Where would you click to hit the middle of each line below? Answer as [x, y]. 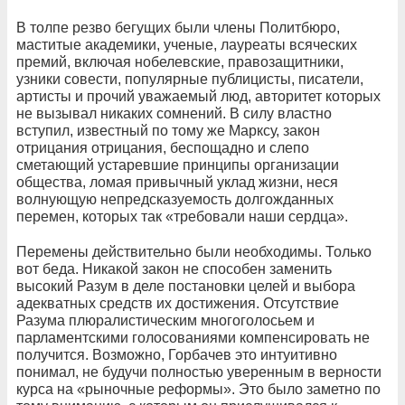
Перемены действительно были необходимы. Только [194, 251]
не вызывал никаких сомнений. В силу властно [174, 113]
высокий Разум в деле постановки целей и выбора [186, 286]
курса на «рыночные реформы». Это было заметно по [198, 389]
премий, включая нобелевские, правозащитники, [180, 61]
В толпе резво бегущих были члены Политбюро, [178, 27]
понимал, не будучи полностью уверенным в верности [199, 372]
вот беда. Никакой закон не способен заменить [174, 268]
